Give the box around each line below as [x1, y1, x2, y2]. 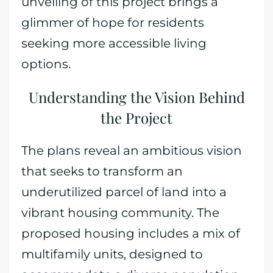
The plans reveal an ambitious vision [21, 143, 242, 158]
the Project [101, 108, 172, 127]
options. [21, 57, 71, 71]
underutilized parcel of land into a [21, 185, 227, 199]
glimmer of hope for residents [21, 15, 204, 30]
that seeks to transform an [21, 164, 183, 179]
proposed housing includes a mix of [21, 226, 240, 241]
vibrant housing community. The [21, 205, 219, 220]
